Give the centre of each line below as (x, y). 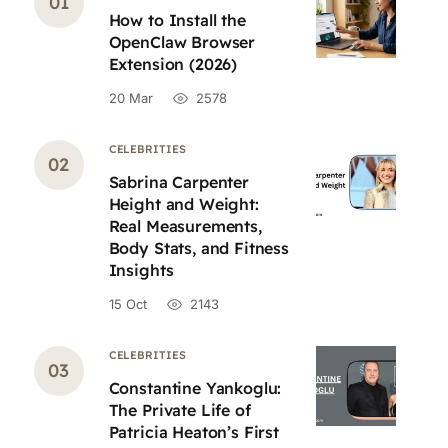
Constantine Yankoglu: (195, 388)
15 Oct (127, 304)
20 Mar (130, 98)
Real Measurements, (185, 226)
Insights (141, 270)
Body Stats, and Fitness (198, 248)
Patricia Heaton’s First (193, 432)
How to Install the (177, 20)
